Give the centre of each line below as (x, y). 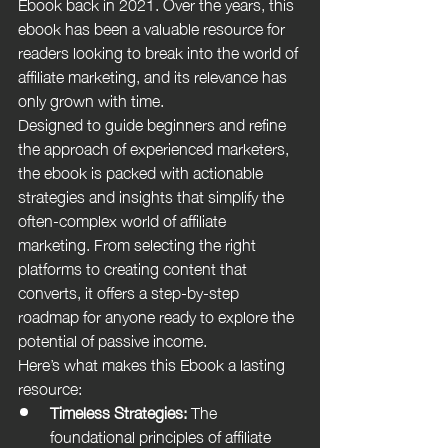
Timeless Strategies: (118, 410)
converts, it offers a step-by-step (130, 290)
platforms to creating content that (134, 266)
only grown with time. (91, 98)
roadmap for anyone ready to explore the (158, 314)
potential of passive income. (112, 338)
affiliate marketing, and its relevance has (154, 74)
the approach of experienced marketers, (155, 146)
